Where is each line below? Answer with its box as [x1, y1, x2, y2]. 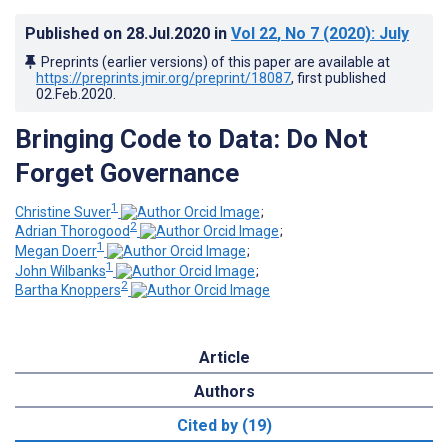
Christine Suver [15, 203, 111, 220]
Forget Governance [15, 157, 239, 188]
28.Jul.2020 [126, 23, 214, 43]
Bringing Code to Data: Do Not [15, 123, 368, 154]
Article [198, 348, 250, 368]
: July [371, 23, 409, 43]
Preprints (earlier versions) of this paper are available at [41, 53, 390, 70]
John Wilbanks [15, 262, 106, 279]
